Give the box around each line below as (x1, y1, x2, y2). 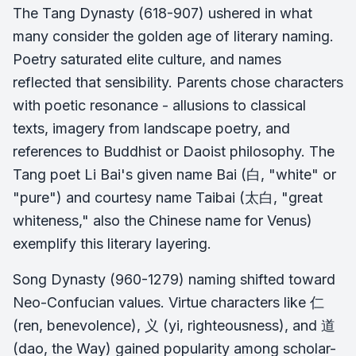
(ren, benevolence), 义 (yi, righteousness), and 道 (13, 316, 335, 334)
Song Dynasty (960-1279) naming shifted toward (13, 270, 335, 288)
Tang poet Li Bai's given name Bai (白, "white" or (13, 165, 336, 183)
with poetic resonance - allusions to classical (13, 96, 306, 114)
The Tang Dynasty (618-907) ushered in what (13, 4, 312, 21)
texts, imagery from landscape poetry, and (13, 119, 290, 137)
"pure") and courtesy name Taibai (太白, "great (13, 188, 323, 206)
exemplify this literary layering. (13, 234, 211, 252)
